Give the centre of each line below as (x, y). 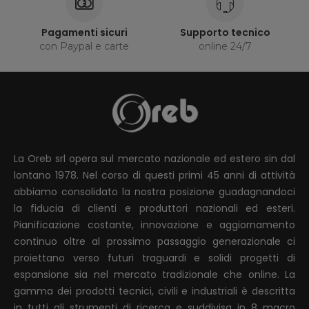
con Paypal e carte (84, 46)
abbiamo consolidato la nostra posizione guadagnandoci (154, 192)
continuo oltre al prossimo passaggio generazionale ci (154, 242)
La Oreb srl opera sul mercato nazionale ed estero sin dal (154, 159)
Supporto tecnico (225, 32)
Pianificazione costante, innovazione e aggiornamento (154, 225)
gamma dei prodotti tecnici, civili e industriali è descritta (154, 291)
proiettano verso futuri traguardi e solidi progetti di (154, 258)
